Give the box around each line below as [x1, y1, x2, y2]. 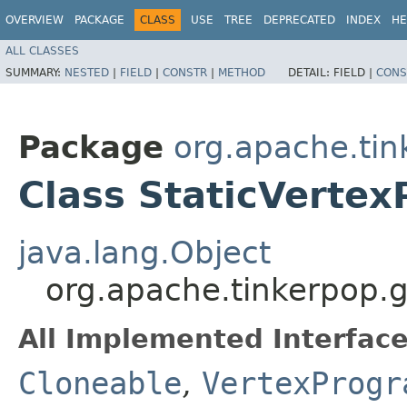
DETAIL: [288, 65, 333, 79]
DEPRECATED [263, 14, 335, 26]
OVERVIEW [5, 14, 64, 26]
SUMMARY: [5, 65, 65, 79]
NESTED [65, 65, 109, 79]
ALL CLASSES [5, 44, 79, 57]
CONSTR [163, 65, 207, 79]
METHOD [218, 65, 265, 79]
